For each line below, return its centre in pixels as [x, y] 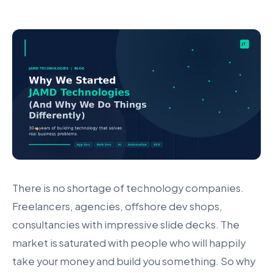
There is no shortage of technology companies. [128, 188]
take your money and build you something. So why [134, 261]
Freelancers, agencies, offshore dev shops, [117, 207]
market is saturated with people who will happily [129, 243]
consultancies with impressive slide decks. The [126, 225]
